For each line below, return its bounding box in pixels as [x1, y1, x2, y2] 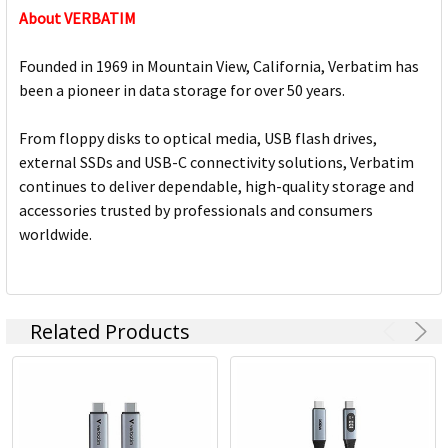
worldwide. [19, 224, 92, 245]
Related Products [30, 318, 190, 346]
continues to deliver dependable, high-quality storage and [19, 176, 414, 197]
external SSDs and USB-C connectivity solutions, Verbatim [19, 152, 414, 173]
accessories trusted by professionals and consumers [19, 200, 373, 221]
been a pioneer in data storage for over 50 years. [19, 80, 345, 101]
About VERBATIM [19, 8, 136, 29]
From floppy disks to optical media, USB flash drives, [19, 128, 377, 149]
